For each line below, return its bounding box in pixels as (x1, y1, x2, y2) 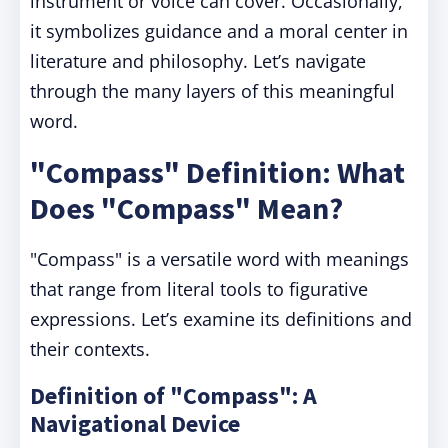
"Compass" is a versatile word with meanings (30, 247, 409, 271)
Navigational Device (30, 408, 240, 439)
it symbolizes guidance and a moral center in (30, 19, 408, 43)
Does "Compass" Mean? (30, 189, 343, 227)
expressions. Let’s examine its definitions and (30, 307, 412, 331)
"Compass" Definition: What (30, 153, 405, 191)
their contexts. (30, 337, 150, 361)
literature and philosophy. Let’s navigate (30, 49, 366, 73)
